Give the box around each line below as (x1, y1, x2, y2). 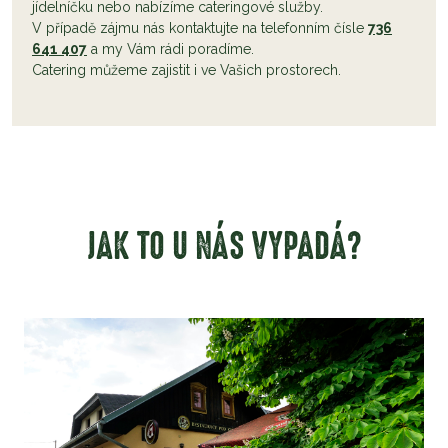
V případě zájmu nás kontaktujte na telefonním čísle (32, 20, 368, 37)
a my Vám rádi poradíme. (87, 41, 254, 58)
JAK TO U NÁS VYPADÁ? (86, 227, 362, 268)
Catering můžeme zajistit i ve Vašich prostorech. (32, 62, 341, 79)
